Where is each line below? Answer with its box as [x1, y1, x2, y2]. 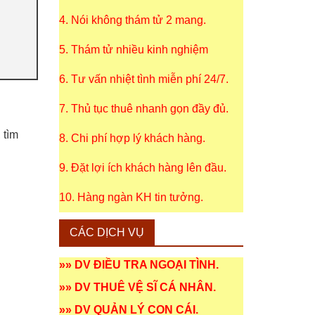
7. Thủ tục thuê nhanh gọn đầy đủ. [58, 103, 229, 115]
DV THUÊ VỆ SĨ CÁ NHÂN [74, 281, 213, 293]
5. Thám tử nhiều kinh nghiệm [58, 44, 208, 56]
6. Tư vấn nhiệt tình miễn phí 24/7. [58, 73, 229, 85]
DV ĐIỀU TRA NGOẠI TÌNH [74, 259, 216, 271]
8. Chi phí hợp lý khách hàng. [58, 132, 205, 144]
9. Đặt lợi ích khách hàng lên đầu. [58, 162, 226, 174]
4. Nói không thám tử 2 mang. [58, 14, 206, 26]
